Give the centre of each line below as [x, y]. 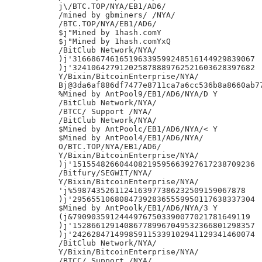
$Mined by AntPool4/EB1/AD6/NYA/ [131, 138]
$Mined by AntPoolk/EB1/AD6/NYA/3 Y [138, 208]
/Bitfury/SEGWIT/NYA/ [105, 173]
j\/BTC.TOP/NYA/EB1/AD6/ [112, 6]
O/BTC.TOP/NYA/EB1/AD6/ [110, 146]
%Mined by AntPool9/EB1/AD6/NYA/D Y [138, 94]
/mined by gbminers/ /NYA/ [117, 15]
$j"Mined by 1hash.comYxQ [115, 41]
